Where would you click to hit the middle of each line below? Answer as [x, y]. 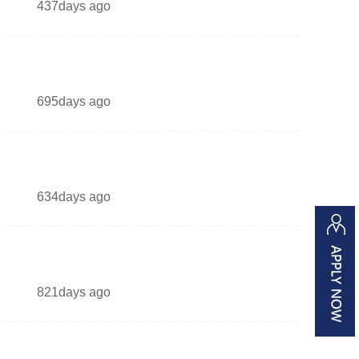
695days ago [74, 101]
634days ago [74, 197]
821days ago [74, 292]
